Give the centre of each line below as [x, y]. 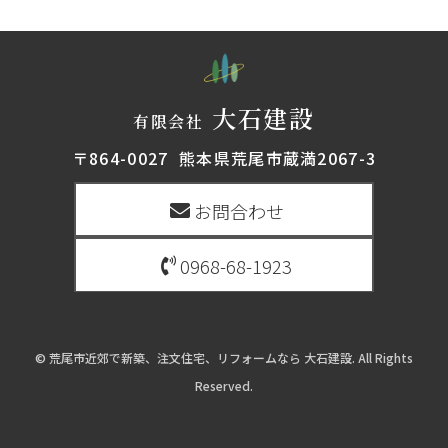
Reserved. [224, 386]
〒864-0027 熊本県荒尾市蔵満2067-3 [224, 157]
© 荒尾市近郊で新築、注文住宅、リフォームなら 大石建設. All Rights [224, 358]
